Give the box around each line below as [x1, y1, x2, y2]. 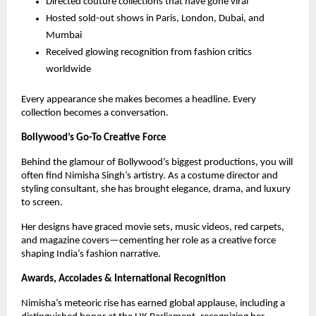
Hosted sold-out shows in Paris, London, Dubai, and [46, 13, 265, 25]
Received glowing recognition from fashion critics [46, 47, 252, 59]
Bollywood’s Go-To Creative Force [21, 133, 166, 144]
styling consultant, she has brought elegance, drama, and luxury [21, 184, 291, 195]
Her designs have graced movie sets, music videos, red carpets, [21, 222, 284, 233]
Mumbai [46, 30, 82, 42]
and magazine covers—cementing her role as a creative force [21, 236, 276, 247]
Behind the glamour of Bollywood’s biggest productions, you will [21, 157, 293, 169]
